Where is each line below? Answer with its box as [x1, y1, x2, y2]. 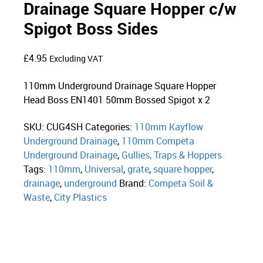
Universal [85, 163, 124, 176]
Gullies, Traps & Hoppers [122, 149, 222, 162]
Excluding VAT [49, 53, 103, 65]
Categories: [85, 120, 135, 134]
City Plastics [54, 191, 107, 204]
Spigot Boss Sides [23, 17, 159, 40]
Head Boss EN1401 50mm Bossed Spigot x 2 [23, 93, 211, 107]
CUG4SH [46, 120, 83, 134]
